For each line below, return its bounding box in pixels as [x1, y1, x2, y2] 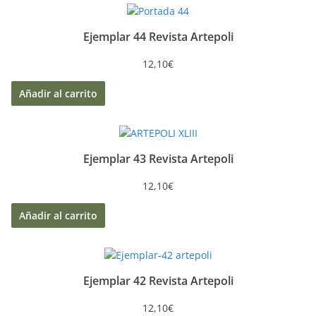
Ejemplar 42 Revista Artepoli [83, 272, 233, 288]
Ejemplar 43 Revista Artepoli [83, 150, 233, 166]
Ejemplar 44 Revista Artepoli [83, 28, 233, 44]
